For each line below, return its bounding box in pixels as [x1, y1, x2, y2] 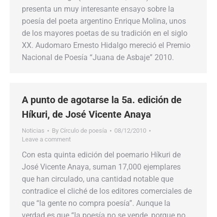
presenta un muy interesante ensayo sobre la [22, 4, 174, 14]
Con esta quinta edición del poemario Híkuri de [22, 150, 181, 159]
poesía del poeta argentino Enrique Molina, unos [22, 16, 186, 26]
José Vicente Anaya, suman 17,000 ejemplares [22, 162, 181, 171]
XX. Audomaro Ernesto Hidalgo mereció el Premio [22, 41, 190, 50]
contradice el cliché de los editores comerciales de [22, 186, 192, 196]
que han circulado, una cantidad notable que [22, 174, 173, 184]
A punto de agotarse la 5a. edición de [22, 94, 182, 106]
